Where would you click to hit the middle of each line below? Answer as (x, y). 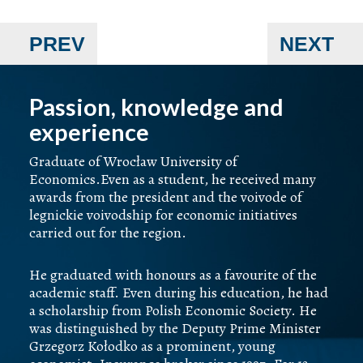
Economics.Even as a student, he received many (172, 179)
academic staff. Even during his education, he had (178, 292)
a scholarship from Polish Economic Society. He (173, 310)
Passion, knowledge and (156, 106)
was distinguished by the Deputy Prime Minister (175, 328)
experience (89, 131)
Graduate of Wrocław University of (133, 161)
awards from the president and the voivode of (165, 196)
